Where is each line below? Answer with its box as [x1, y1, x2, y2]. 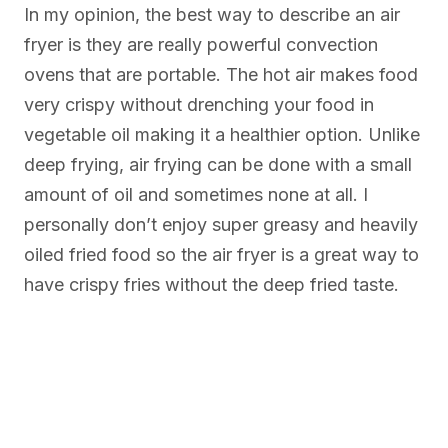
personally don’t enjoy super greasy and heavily [24, 214, 418, 236]
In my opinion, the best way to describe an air [24, 4, 400, 26]
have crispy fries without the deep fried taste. [24, 274, 399, 296]
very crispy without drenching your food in [24, 94, 374, 116]
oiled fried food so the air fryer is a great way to [24, 244, 419, 266]
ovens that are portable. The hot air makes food [24, 64, 418, 86]
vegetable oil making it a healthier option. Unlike [24, 124, 420, 146]
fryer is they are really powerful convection [24, 34, 378, 56]
